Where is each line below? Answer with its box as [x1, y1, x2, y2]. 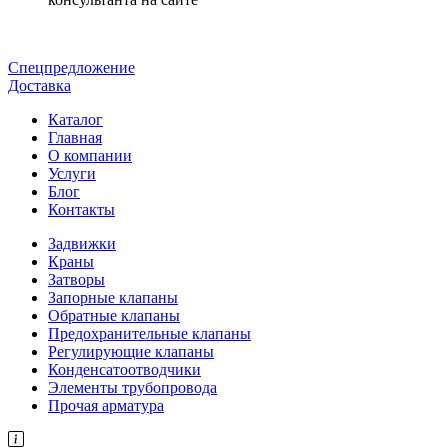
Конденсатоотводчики [48, 360, 201, 378]
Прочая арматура [48, 396, 164, 414]
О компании [48, 146, 132, 164]
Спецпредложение [8, 58, 135, 76]
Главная [48, 128, 102, 146]
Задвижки [48, 234, 116, 252]
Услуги [48, 164, 96, 182]
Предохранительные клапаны [48, 324, 251, 342]
